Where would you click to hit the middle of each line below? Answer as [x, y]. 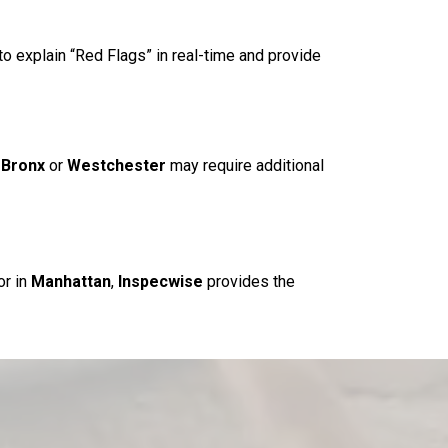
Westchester [116, 166]
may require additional [245, 166]
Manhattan [71, 282]
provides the [249, 282]
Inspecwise [160, 282]
